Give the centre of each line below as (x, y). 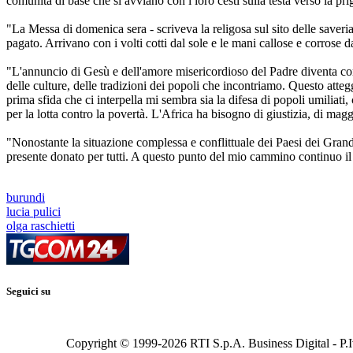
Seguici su (28, 291)
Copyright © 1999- (114, 343)
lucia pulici (33, 211)
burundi (26, 197)
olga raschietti (41, 225)
